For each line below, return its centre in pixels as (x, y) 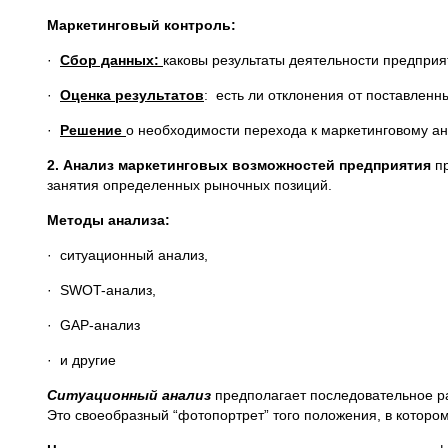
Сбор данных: (111, 60)
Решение (93, 130)
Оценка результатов (132, 95)
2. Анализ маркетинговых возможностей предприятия (239, 165)
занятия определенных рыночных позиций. (189, 185)
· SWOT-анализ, (103, 290)
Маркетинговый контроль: (141, 25)
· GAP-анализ (93, 325)
